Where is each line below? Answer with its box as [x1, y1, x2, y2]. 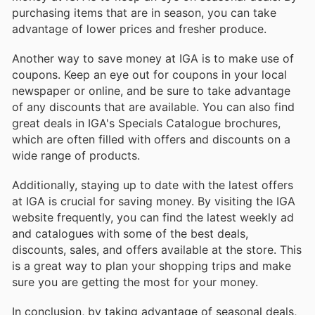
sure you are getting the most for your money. [12, 274, 258, 289]
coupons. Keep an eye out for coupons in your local [12, 67, 287, 82]
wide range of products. [12, 148, 140, 162]
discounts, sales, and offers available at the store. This [12, 242, 302, 257]
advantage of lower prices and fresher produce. [12, 21, 266, 36]
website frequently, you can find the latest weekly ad [12, 210, 294, 224]
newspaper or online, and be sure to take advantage [12, 83, 290, 98]
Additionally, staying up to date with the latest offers [12, 177, 293, 192]
